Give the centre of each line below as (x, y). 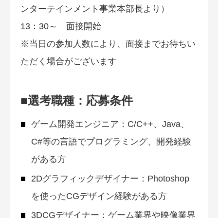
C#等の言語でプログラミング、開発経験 (111, 142)
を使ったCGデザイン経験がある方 (99, 196)
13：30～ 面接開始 (61, 27)
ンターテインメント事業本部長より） (95, 9)
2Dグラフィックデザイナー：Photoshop (110, 178)
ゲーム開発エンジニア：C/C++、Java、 (110, 124)
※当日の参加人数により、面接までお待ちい (108, 44)
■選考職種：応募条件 (77, 101)
